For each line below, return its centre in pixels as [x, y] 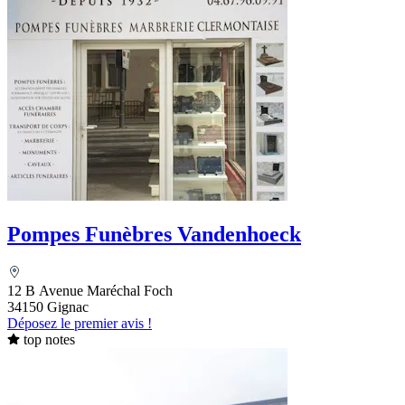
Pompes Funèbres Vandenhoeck [154, 234]
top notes [49, 339]
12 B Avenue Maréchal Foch [90, 290]
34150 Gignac [48, 306]
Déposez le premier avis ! [80, 323]
